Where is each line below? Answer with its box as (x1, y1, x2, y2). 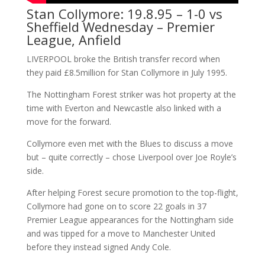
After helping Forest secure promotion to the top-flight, (26, 187, 238, 198)
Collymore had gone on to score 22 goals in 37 (26, 201, 206, 212)
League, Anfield (26, 31, 121, 49)
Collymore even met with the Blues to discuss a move (26, 138, 233, 149)
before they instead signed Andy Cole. (26, 241, 171, 253)
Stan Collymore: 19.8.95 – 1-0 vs (26, 5, 222, 22)
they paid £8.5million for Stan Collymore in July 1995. (26, 67, 227, 78)
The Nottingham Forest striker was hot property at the (26, 89, 236, 100)
